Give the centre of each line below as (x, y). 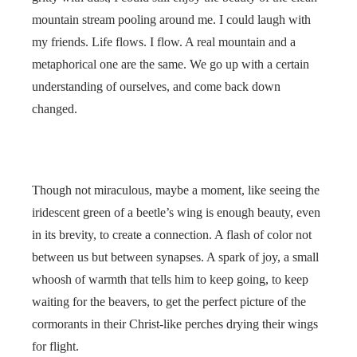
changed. (55, 109)
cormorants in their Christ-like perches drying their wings (175, 324)
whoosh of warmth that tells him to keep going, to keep (170, 280)
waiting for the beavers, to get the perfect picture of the (169, 302)
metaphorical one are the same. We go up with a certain (171, 65)
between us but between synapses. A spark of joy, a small (175, 257)
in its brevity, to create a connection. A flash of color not (172, 235)
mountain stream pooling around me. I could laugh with (171, 20)
